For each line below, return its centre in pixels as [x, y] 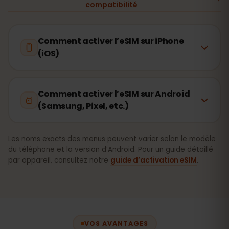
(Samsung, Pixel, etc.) [83, 106]
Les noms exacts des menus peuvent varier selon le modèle [112, 139]
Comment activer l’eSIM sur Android [114, 94]
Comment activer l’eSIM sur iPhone [111, 41]
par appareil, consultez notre [59, 160]
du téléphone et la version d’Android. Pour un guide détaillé [111, 150]
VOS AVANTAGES [116, 223]
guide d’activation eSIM [154, 160]
